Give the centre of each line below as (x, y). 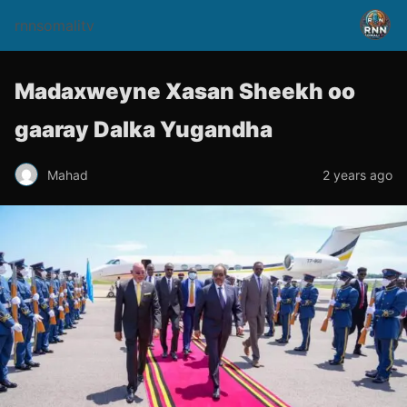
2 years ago (357, 174)
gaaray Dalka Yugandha (144, 129)
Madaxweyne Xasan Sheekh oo (185, 91)
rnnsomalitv (55, 25)
